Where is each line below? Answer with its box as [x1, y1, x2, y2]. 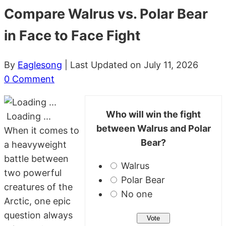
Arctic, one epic [4, 195, 71, 206]
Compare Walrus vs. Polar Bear [4, 6, 208, 23]
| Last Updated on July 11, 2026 [65, 59, 198, 70]
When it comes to [4, 125, 79, 136]
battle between [4, 153, 69, 164]
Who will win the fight [106, 108, 201, 120]
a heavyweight [4, 139, 67, 150]
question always [4, 209, 73, 220]
